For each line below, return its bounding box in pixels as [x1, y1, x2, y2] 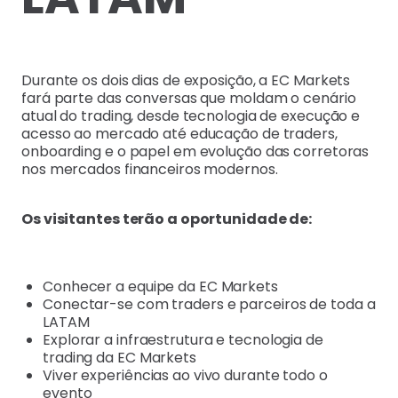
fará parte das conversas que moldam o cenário [21, 87, 356, 108]
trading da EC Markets [43, 346, 196, 368]
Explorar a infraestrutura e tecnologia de [43, 329, 323, 350]
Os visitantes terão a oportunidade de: [21, 208, 313, 229]
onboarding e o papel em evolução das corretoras [21, 140, 370, 162]
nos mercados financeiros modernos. [21, 158, 278, 179]
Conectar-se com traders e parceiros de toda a [43, 293, 376, 314]
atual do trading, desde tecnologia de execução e [21, 105, 361, 126]
